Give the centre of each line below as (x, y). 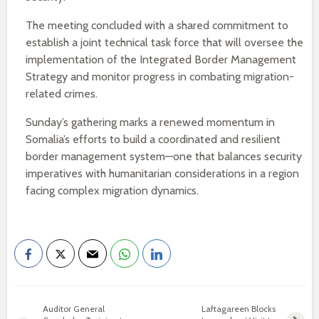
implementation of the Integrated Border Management (161, 59)
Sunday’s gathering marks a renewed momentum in (150, 122)
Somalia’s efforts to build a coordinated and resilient (153, 139)
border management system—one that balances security (164, 156)
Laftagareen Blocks (239, 309)
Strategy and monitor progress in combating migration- (160, 77)
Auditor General (74, 309)
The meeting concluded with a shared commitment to (157, 25)
